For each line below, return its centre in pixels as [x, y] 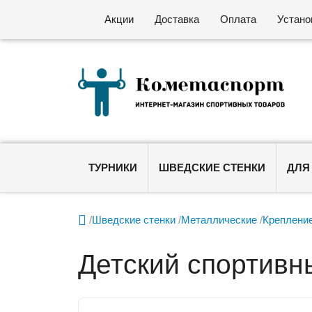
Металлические [219, 219]
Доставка [177, 19]
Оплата [239, 19]
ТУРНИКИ [113, 167]
